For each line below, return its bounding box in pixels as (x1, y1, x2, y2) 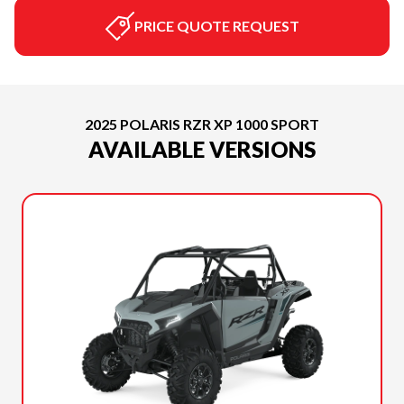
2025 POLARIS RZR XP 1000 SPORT (85, 115, 319, 133)
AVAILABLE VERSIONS (88, 136, 316, 162)
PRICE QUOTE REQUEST (133, 17, 299, 34)
